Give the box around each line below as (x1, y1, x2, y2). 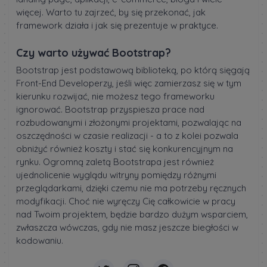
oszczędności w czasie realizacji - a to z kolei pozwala (16, 129, 238, 141)
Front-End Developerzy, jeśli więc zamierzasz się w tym (16, 77, 241, 89)
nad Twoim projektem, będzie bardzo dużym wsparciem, (16, 208, 248, 220)
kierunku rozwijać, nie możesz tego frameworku (16, 90, 215, 102)
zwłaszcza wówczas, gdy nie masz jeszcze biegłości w (16, 221, 238, 233)
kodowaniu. (16, 234, 63, 246)
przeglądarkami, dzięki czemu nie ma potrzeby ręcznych (16, 182, 246, 194)
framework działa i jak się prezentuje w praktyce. (16, 19, 218, 31)
